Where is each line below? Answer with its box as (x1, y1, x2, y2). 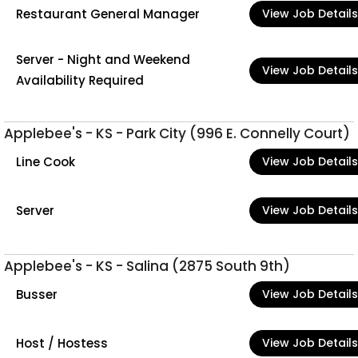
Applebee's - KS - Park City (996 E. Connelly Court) (4, 124, 350, 143)
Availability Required (16, 72, 144, 89)
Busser (16, 285, 58, 303)
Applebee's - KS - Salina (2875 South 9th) (4, 257, 290, 276)
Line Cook (16, 153, 75, 170)
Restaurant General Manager (16, 5, 200, 22)
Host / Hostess (16, 334, 108, 352)
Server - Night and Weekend (16, 51, 190, 68)
